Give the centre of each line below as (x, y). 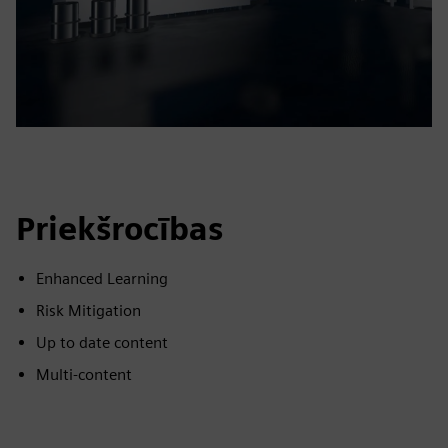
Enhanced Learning (102, 278)
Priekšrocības (119, 228)
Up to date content (102, 342)
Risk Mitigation (88, 310)
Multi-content (84, 374)
